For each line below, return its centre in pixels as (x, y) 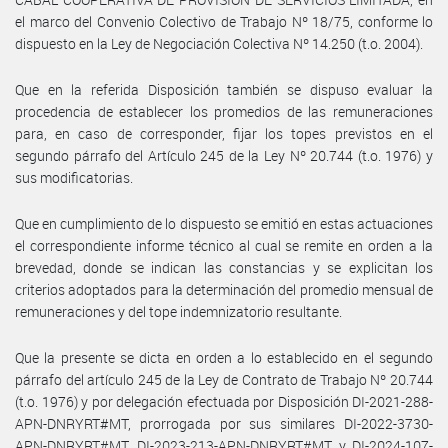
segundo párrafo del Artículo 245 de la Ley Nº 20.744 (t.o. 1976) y (224, 155)
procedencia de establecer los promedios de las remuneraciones (224, 111)
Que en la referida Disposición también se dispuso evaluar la (224, 89)
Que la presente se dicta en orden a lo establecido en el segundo (224, 357)
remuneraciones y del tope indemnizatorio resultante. (178, 311)
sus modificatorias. (74, 177)
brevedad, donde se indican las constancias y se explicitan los (224, 267)
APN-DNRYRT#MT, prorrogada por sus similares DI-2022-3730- (224, 423)
